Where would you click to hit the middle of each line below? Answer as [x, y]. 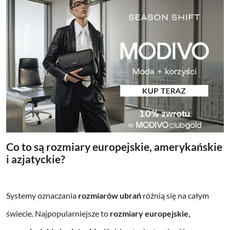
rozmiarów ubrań [110, 195]
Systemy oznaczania [42, 195]
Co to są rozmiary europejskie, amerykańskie [114, 146]
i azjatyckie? [36, 159]
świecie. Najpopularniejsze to [58, 213]
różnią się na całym [175, 195]
